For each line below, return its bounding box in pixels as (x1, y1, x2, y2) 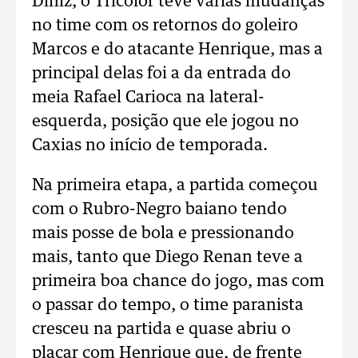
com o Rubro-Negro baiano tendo (32, 201, 287, 217)
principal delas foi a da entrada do (32, 66, 291, 82)
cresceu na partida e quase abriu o (32, 321, 291, 337)
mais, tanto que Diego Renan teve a (32, 249, 303, 265)
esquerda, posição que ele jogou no (32, 113, 299, 129)
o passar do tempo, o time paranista (32, 297, 304, 313)
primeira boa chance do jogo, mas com (32, 273, 324, 289)
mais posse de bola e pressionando (32, 225, 294, 241)
